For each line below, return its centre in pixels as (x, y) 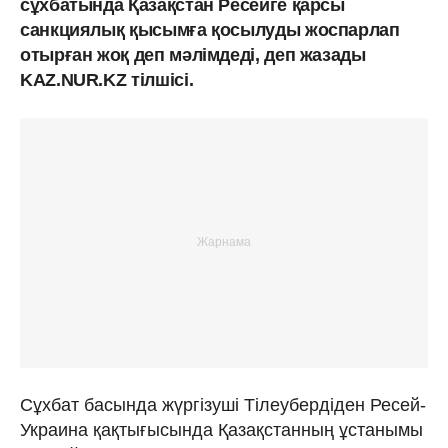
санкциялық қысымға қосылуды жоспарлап (210, 29)
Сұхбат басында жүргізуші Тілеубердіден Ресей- (223, 404)
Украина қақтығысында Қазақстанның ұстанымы (221, 429)
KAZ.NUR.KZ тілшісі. (107, 79)
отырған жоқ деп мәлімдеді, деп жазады (193, 54)
